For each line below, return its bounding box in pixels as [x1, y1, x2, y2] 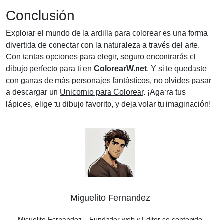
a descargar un [6, 88, 60, 97]
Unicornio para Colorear [60, 88, 143, 97]
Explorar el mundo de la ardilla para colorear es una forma [6, 29, 208, 38]
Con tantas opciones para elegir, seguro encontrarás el [6, 53, 196, 61]
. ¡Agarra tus [143, 88, 186, 97]
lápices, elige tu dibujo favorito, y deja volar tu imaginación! [6, 100, 211, 109]
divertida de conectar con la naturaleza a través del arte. [6, 41, 200, 50]
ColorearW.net [94, 64, 147, 73]
